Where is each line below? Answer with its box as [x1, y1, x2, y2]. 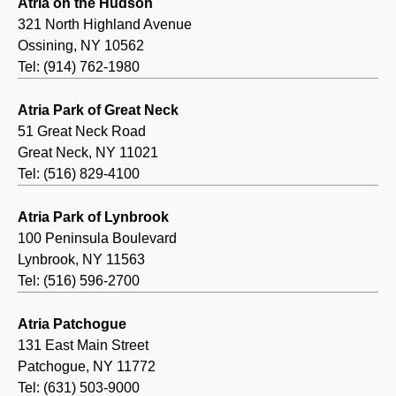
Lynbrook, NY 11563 [18, 252, 145, 268]
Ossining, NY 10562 [18, 38, 144, 54]
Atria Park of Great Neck [18, 103, 179, 118]
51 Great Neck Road [18, 124, 146, 140]
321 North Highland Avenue [18, 17, 192, 33]
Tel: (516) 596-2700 [18, 273, 140, 289]
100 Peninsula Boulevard [18, 231, 177, 247]
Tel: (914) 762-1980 [18, 59, 140, 75]
